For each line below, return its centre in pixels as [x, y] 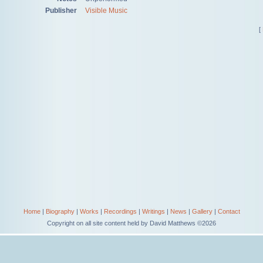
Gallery [202, 211]
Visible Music [106, 10]
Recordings [120, 211]
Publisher [61, 10]
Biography [60, 211]
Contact [229, 211]
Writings [153, 211]
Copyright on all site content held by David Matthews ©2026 [131, 223]
